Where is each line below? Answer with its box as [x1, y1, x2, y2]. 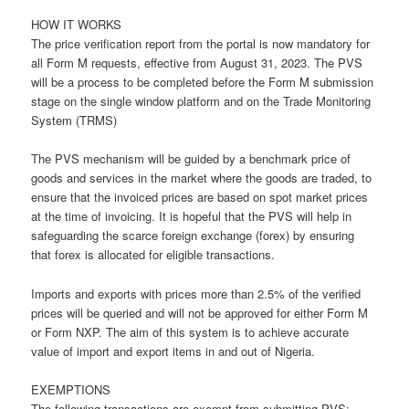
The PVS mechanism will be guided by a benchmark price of [31, 150, 351, 168]
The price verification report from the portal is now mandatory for [31, 35, 371, 53]
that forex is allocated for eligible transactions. [31, 246, 276, 264]
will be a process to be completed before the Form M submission [31, 73, 374, 91]
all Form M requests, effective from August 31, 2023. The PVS [31, 54, 363, 72]
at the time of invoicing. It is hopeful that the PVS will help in [31, 207, 352, 225]
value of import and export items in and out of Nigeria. [31, 341, 316, 360]
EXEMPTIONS [31, 380, 111, 398]
